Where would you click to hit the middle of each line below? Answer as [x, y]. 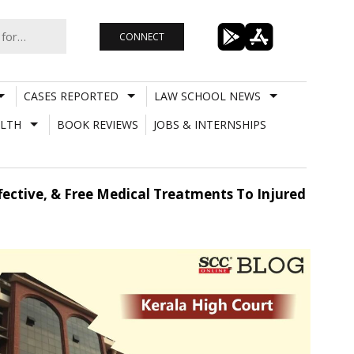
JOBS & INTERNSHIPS [209, 124]
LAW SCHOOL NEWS [207, 96]
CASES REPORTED [71, 96]
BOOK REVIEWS [97, 124]
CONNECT [141, 36]
